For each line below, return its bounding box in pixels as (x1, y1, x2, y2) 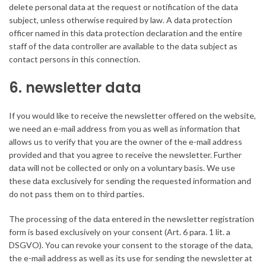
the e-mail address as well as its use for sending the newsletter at (9, 253, 252, 264)
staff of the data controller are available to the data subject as (9, 41, 237, 52)
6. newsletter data (9, 78, 141, 98)
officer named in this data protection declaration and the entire (9, 28, 242, 39)
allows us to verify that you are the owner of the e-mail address (9, 137, 242, 147)
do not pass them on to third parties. (9, 189, 144, 199)
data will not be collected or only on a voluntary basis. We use (9, 163, 235, 173)
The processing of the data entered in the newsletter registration (9, 214, 254, 224)
